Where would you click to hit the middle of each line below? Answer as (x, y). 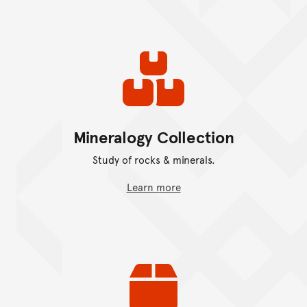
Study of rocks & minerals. (153, 159)
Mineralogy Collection (153, 136)
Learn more (153, 186)
